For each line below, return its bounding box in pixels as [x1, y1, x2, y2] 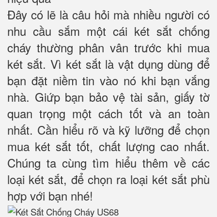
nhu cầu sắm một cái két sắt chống [7, 22, 210, 40]
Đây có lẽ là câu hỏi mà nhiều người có [7, 6, 210, 23]
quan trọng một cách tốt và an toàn [7, 105, 210, 122]
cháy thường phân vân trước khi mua [7, 39, 210, 56]
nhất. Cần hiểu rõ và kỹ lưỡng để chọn [7, 121, 210, 139]
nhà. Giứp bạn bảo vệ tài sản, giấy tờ [7, 88, 210, 106]
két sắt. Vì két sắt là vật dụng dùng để [7, 55, 210, 73]
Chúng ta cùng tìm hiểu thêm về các [7, 154, 210, 171]
